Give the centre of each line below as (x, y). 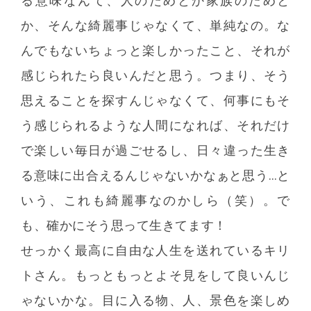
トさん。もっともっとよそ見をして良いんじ (155, 275)
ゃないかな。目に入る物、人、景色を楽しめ (155, 300)
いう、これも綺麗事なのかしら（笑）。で (155, 200)
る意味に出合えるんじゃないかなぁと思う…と (155, 175)
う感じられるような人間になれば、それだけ (155, 125)
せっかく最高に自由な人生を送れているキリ (155, 250)
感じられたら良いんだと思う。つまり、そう (155, 75)
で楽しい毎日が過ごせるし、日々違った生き (155, 150)
